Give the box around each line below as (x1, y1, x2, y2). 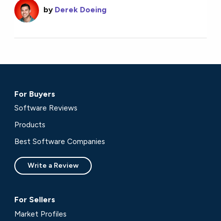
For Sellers (14, 195, 56, 205)
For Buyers (14, 89, 56, 99)
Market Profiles (14, 209, 67, 219)
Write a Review (28, 161, 79, 170)
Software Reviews (14, 103, 78, 112)
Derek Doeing (55, 5, 107, 15)
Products (14, 120, 46, 129)
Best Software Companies (14, 137, 106, 146)
